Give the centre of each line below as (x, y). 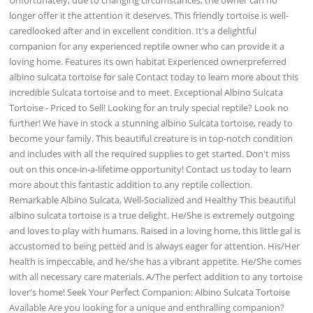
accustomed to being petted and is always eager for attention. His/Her (155, 246)
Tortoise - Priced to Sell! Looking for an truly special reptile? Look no (149, 107)
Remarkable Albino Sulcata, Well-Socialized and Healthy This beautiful (153, 199)
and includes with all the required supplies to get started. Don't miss (150, 153)
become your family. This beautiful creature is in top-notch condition (151, 138)
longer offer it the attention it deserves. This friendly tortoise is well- (149, 15)
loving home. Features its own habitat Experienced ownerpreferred (148, 61)
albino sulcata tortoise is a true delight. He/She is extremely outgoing (152, 215)
